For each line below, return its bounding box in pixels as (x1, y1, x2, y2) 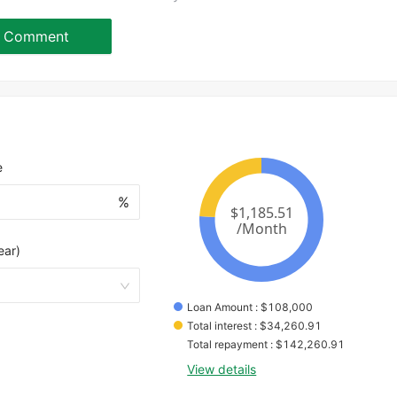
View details (187, 362, 257, 378)
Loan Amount (187, 300, 253, 315)
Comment (4, 27, 69, 45)
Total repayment (187, 338, 269, 352)
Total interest (187, 319, 253, 333)
